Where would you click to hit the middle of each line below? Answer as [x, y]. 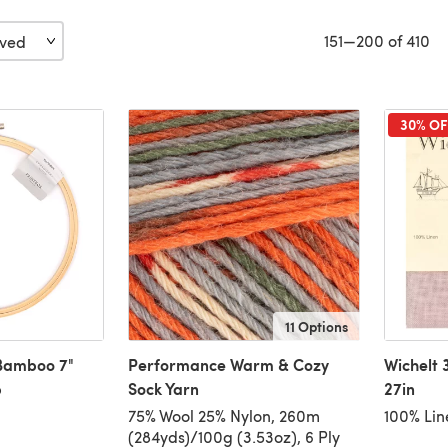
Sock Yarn [163, 389]
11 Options [316, 326]
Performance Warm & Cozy [228, 365]
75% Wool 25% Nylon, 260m [223, 416]
